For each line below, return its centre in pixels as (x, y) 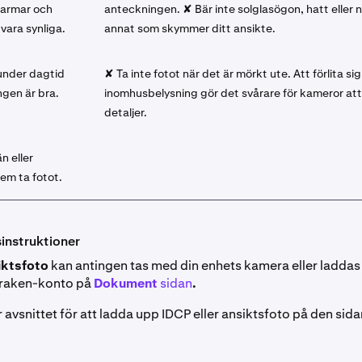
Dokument (127, 284)
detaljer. (126, 113)
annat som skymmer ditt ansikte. (190, 29)
